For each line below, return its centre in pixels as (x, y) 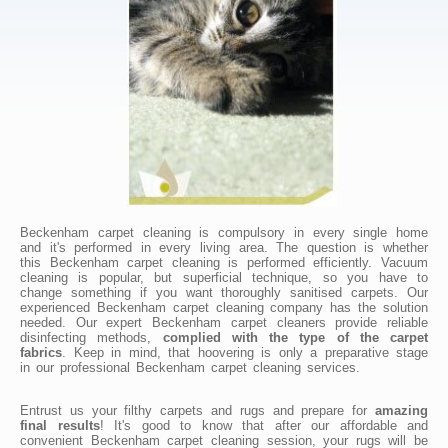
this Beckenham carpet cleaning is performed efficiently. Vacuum (224, 262)
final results (60, 425)
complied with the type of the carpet (295, 337)
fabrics (41, 352)
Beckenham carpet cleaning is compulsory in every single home (224, 232)
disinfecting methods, (91, 337)
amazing (401, 410)
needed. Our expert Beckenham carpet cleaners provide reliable (224, 322)
